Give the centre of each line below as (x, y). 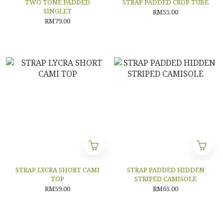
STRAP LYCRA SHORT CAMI (57, 170)
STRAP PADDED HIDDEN (166, 170)
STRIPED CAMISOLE (166, 179)
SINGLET (57, 11)
